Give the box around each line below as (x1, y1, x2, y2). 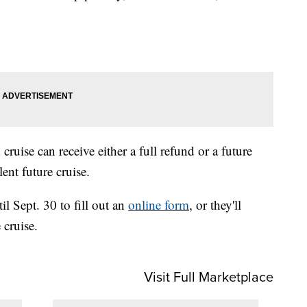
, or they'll (189, 196, 241, 214)
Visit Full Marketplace (144, 267, 273, 287)
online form (128, 196, 189, 214)
